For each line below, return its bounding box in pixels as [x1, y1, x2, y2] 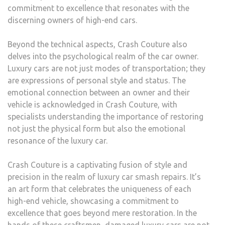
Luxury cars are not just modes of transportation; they [8, 64, 205, 73]
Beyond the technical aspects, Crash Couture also [8, 40, 187, 49]
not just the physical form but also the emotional [8, 124, 185, 134]
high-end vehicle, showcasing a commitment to [8, 196, 179, 206]
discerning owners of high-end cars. [8, 16, 137, 25]
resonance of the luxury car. [8, 136, 107, 146]
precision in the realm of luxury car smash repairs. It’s [8, 172, 201, 182]
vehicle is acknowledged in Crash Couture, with [8, 100, 177, 109]
